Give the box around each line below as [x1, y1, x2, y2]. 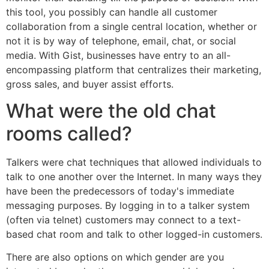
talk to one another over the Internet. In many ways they [6, 171, 262, 183]
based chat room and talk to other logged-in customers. [6, 228, 262, 241]
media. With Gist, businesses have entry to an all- [6, 49, 231, 61]
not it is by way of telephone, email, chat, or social [6, 34, 236, 47]
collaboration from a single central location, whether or [6, 20, 257, 32]
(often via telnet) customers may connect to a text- [6, 214, 241, 226]
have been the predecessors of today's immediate [6, 185, 234, 198]
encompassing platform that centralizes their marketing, [6, 63, 261, 76]
